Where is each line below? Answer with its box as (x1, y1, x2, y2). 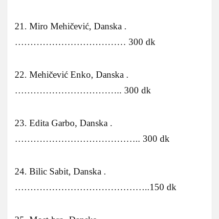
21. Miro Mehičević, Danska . (15, 21, 127, 31)
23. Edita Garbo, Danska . (15, 117, 112, 128)
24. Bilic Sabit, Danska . (15, 166, 106, 176)
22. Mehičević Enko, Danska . (15, 69, 129, 80)
